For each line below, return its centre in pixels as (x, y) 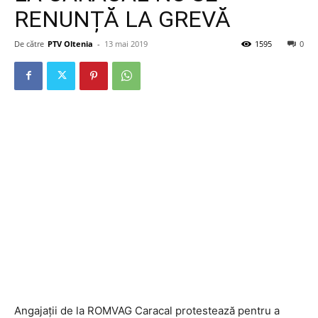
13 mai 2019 (126, 43)
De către (29, 43)
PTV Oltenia (70, 43)
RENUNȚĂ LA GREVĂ (122, 19)
